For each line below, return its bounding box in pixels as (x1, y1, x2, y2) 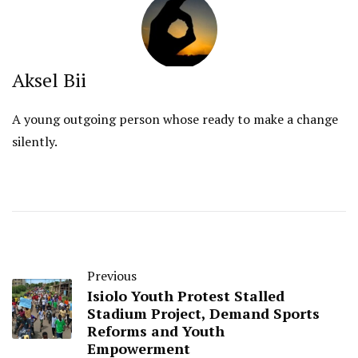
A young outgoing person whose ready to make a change (12, 96, 338, 114)
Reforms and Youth (87, 307, 225, 327)
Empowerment (87, 324, 190, 344)
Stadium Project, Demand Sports (87, 289, 320, 309)
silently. (12, 118, 58, 137)
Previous (87, 253, 137, 271)
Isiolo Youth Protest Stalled (87, 272, 284, 292)
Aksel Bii (12, 53, 86, 79)
